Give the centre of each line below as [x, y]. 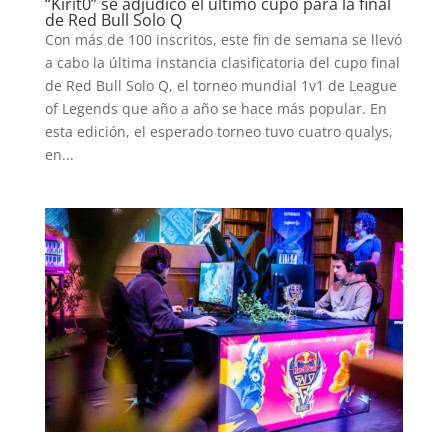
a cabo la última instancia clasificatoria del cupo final [222, 62]
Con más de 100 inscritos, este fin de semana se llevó [223, 39]
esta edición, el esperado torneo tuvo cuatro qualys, [218, 131]
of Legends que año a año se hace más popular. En [215, 108]
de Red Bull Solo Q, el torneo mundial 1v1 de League [220, 85]
